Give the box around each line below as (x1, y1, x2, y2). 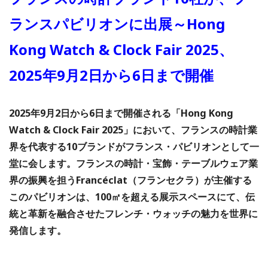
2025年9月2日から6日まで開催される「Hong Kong (9, 106, 233, 120)
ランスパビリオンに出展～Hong (9, 13, 225, 33)
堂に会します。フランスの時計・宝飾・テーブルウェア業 (9, 156, 258, 170)
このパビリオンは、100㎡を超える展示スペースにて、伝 (9, 190, 255, 203)
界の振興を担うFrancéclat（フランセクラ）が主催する (9, 173, 252, 187)
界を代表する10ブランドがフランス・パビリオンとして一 (9, 139, 259, 153)
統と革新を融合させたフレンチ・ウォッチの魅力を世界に (9, 206, 258, 220)
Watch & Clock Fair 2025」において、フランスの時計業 (9, 123, 257, 136)
